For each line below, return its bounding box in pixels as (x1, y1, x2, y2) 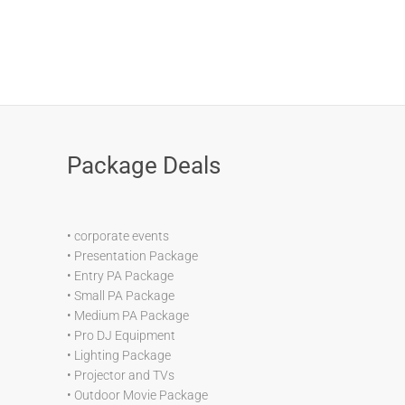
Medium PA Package (74, 307, 189, 323)
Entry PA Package (74, 268, 174, 283)
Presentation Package (74, 248, 198, 263)
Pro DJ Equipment (74, 327, 175, 343)
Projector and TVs (74, 367, 174, 382)
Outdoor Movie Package (74, 387, 208, 402)
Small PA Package (74, 287, 174, 303)
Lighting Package (74, 347, 171, 363)
